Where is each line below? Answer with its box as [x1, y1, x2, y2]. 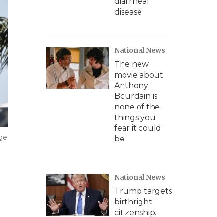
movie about [114, 70, 163, 79]
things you [114, 113, 155, 122]
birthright [114, 197, 152, 206]
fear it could [114, 124, 161, 133]
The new [114, 60, 149, 69]
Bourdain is [114, 92, 157, 101]
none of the [114, 102, 160, 111]
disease [114, 7, 142, 16]
